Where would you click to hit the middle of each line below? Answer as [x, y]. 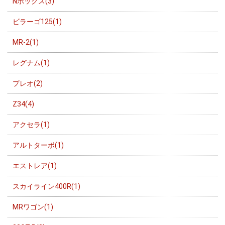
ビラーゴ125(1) [37, 21]
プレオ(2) [28, 83]
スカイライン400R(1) [46, 186]
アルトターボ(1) [38, 145]
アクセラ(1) [31, 124]
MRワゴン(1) [33, 207]
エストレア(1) [35, 165]
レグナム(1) [31, 63]
